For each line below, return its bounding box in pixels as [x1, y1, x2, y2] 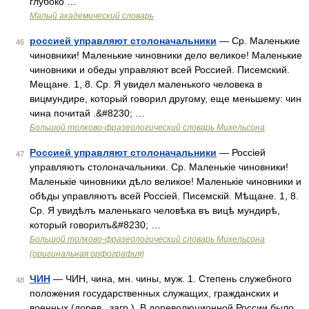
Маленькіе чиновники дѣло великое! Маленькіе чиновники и [30, 176, 301, 187]
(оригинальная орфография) [30, 249, 144, 259]
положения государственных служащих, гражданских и [30, 288, 279, 299]
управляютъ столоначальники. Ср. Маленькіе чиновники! [30, 161, 288, 172]
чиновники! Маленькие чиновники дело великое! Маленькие [30, 50, 302, 61]
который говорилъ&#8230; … [30, 219, 161, 230]
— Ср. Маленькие [217, 35, 300, 46]
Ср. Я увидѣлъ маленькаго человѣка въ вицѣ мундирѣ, [30, 205, 280, 216]
